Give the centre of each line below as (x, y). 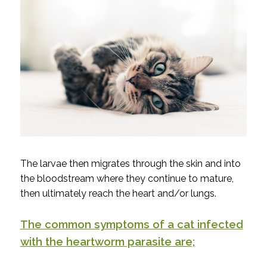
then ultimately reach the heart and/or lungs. (118, 194)
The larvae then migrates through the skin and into (130, 164)
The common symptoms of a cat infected (131, 224)
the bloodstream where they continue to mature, (127, 179)
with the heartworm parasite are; (108, 242)
